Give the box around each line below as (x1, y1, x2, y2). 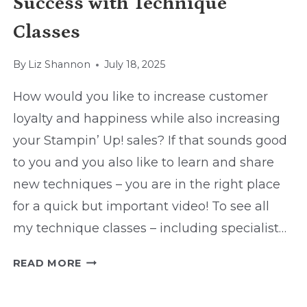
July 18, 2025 (103, 58, 165, 71)
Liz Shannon (27, 58, 90, 71)
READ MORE (12, 257, 82, 270)
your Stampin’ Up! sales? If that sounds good (12, 133, 287, 149)
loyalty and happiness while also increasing (12, 111, 280, 127)
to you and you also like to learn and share (12, 155, 274, 171)
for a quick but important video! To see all (12, 199, 269, 214)
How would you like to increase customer (12, 89, 268, 105)
